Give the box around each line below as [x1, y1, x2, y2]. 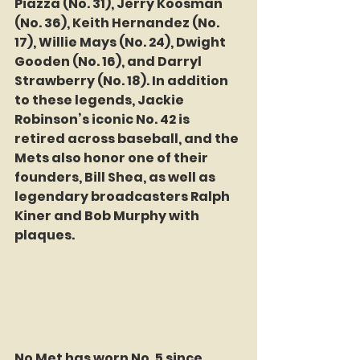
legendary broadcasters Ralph [14, 187, 232, 207]
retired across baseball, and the [14, 129, 241, 149]
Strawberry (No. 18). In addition [14, 72, 231, 91]
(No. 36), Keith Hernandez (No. [14, 14, 222, 33]
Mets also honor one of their [14, 149, 211, 168]
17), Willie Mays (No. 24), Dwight [14, 33, 228, 52]
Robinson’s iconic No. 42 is [14, 110, 192, 129]
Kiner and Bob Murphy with [14, 207, 202, 226]
